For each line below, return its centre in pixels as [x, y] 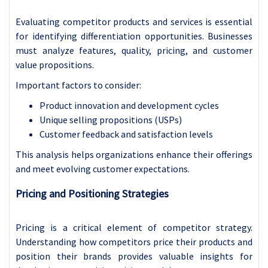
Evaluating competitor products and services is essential [134, 21]
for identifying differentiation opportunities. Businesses [134, 36]
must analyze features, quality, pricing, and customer [134, 50]
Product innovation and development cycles [129, 105]
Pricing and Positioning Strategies [92, 193]
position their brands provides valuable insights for [134, 256]
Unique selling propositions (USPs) [111, 119]
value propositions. [55, 64]
